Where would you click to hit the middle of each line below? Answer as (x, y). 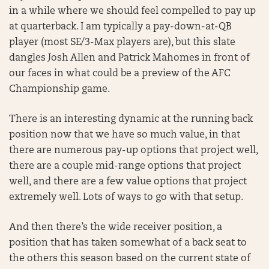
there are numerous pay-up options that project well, (133, 151)
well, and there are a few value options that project (128, 182)
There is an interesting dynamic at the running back (131, 119)
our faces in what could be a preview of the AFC (120, 74)
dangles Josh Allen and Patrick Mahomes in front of (129, 58)
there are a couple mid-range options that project (125, 166)
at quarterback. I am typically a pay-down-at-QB (120, 27)
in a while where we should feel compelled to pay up (132, 11)
